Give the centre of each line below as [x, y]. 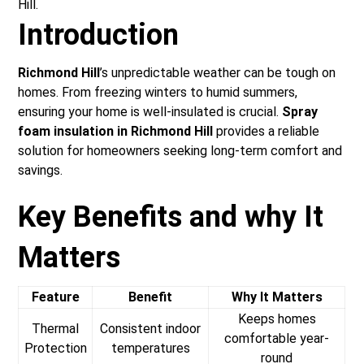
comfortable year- [277, 339]
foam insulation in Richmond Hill [116, 132]
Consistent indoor [151, 329]
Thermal [56, 329]
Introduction [99, 35]
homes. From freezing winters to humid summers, [158, 93]
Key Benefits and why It [171, 217]
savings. [41, 171]
